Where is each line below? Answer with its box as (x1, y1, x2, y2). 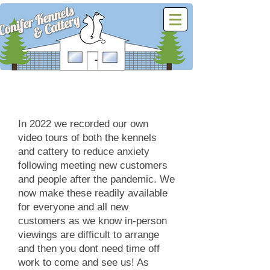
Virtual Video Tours (39, 93, 154, 112)
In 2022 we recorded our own (18, 118, 148, 130)
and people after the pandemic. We (18, 174, 175, 185)
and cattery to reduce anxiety (18, 146, 149, 157)
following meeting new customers (18, 160, 168, 171)
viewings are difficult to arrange (18, 229, 159, 240)
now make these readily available (18, 187, 168, 199)
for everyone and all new (18, 201, 128, 213)
